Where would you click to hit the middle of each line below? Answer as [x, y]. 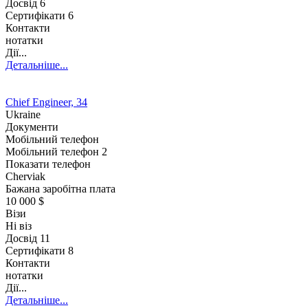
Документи [32, 126]
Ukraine [23, 114]
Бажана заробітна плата [60, 188]
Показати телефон [48, 164]
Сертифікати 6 [40, 15]
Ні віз [19, 225]
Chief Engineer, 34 [46, 102]
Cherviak [25, 176]
